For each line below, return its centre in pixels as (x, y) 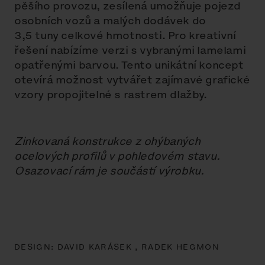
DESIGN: (36, 247)
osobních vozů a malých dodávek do (110, 21)
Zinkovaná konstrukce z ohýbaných (107, 141)
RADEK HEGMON (180, 247)
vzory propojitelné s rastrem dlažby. (111, 95)
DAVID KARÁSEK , (99, 247)
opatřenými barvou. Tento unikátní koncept (129, 65)
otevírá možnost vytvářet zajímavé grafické (132, 80)
